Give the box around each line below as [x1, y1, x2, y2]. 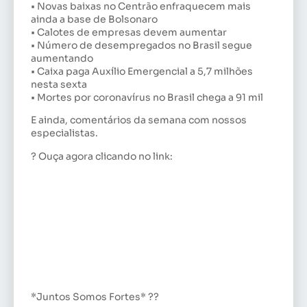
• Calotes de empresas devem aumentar [31, 25, 227, 38]
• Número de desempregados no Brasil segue [31, 38, 252, 51]
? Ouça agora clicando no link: [31, 149, 173, 162]
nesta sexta [31, 77, 87, 90]
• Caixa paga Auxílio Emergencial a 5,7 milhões [31, 64, 253, 77]
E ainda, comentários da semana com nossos [31, 114, 247, 127]
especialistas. [31, 127, 98, 140]
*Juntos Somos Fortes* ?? [31, 290, 159, 303]
